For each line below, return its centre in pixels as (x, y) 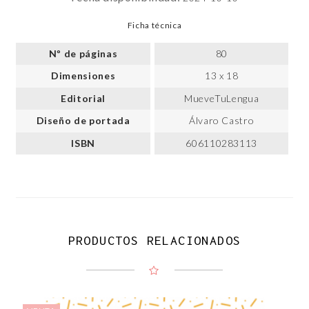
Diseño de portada (83, 121)
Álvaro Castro (221, 121)
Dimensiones (83, 76)
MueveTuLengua (221, 98)
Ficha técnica (154, 26)
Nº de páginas (83, 53)
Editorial (83, 98)
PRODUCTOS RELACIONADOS (154, 240)
